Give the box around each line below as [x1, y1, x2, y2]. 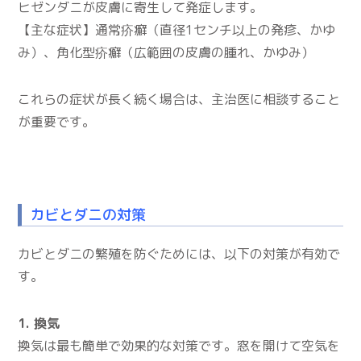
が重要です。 [18, 112, 96, 131]
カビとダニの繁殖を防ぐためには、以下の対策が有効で [18, 244, 341, 263]
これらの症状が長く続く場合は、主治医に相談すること [18, 89, 341, 108]
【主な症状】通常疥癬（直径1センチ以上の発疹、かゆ [18, 20, 336, 39]
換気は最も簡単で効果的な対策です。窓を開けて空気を [18, 336, 341, 355]
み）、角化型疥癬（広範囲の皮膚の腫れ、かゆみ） [18, 43, 315, 61]
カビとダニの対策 [30, 204, 147, 225]
